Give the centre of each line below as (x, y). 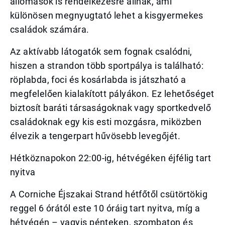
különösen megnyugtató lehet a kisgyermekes (107, 15)
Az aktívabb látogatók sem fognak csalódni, (101, 51)
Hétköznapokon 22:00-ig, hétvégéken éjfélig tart (111, 158)
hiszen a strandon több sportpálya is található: (107, 66)
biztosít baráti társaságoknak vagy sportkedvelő (111, 108)
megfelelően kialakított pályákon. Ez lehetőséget (112, 94)
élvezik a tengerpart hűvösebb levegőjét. (95, 136)
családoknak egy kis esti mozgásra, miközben (106, 122)
